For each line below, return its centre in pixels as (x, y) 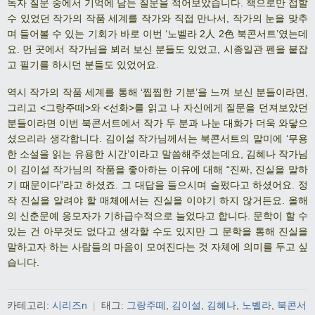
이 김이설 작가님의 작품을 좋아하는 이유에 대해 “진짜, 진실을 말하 (157, 169)
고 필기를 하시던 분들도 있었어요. (84, 65)
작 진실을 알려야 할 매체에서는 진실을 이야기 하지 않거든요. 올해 (157, 200)
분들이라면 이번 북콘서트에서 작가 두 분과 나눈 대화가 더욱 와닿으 (157, 123)
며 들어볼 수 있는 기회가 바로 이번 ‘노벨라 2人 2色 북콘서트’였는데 (157, 34)
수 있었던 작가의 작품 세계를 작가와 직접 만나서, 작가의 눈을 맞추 (157, 19)
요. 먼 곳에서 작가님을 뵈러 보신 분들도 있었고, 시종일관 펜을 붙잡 (157, 50)
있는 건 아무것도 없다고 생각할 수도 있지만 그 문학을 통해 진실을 (157, 231)
